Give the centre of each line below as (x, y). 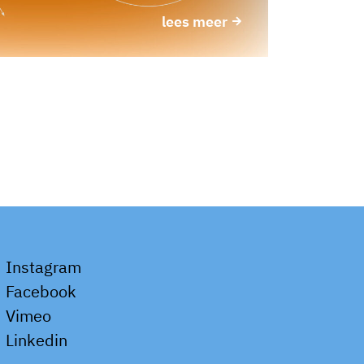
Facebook (39, 291)
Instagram (41, 267)
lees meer (196, 21)
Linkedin (35, 340)
